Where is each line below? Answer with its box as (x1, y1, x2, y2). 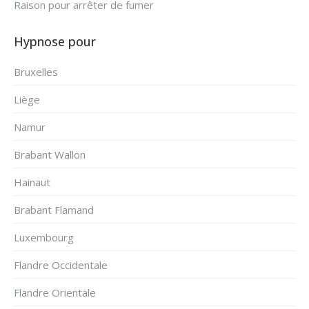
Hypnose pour (14, 33, 96, 50)
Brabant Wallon (14, 148, 86, 162)
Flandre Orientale (14, 286, 96, 300)
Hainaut (14, 175, 50, 190)
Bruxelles (14, 65, 58, 79)
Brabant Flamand (14, 203, 94, 217)
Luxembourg (14, 230, 74, 245)
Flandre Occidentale (14, 258, 108, 272)
